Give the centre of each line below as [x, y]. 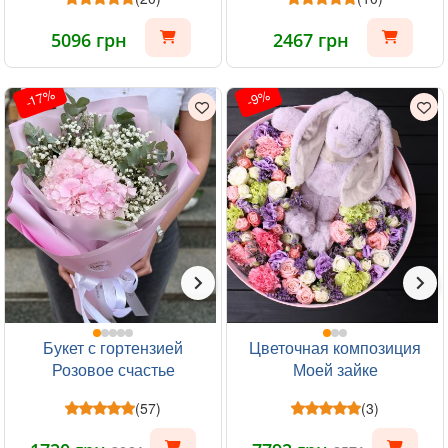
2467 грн [311, 40]
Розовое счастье [113, 369]
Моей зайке [335, 369]
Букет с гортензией [113, 347]
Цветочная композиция [335, 347]
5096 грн [89, 40]
